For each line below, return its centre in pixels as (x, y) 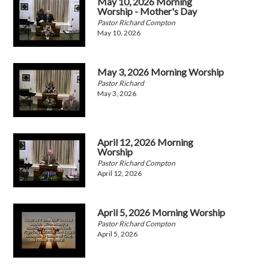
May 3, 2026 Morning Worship (161, 72)
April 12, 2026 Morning (146, 142)
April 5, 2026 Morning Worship (162, 213)
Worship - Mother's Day (147, 11)
